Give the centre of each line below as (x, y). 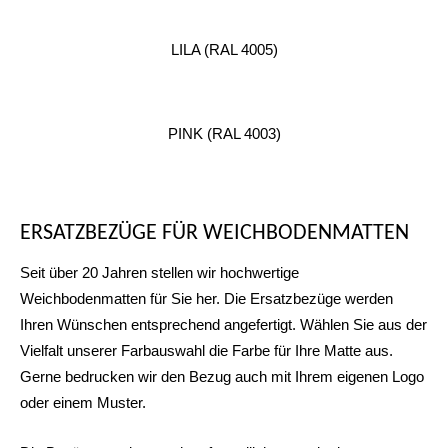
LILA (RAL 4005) (224, 49)
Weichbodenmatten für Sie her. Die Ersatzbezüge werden (206, 298)
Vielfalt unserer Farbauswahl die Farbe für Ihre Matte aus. (206, 350)
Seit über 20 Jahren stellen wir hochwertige (159, 272)
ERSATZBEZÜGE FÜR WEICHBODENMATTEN (214, 233)
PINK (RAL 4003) (224, 133)
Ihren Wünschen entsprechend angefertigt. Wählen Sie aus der (223, 324)
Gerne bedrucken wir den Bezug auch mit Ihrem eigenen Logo (222, 376)
